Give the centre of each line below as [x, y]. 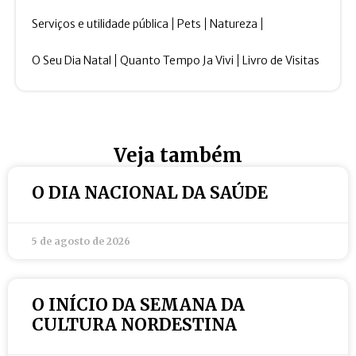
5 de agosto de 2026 [81, 242]
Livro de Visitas [281, 61]
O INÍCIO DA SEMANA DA [138, 305]
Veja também [178, 156]
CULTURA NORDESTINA [134, 325]
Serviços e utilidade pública [100, 24]
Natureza [234, 24]
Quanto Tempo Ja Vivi [177, 61]
